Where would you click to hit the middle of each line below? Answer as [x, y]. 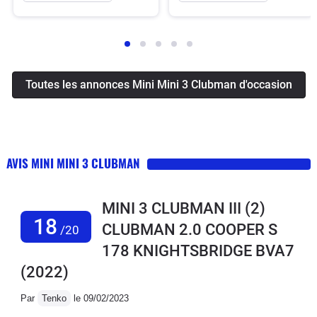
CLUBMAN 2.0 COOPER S [190, 230]
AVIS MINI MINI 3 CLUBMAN [73, 163]
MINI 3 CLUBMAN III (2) [184, 209]
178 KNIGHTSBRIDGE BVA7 [198, 251]
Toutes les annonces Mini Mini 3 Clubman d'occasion [158, 85]
